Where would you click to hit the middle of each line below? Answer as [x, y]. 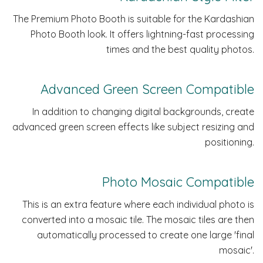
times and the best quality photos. [180, 49]
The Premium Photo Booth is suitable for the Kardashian [134, 19]
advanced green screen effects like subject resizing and [133, 127]
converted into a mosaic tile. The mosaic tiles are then [138, 220]
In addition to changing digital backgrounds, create [143, 112]
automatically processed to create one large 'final [146, 235]
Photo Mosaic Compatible [178, 182]
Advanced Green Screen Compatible [147, 89]
